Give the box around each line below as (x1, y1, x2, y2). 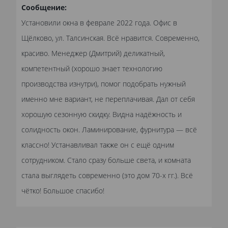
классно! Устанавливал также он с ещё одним (21, 139, 174, 150)
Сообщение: (21, 2, 67, 12)
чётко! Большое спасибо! (21, 185, 104, 195)
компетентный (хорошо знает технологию (21, 63, 162, 73)
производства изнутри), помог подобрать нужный (21, 78, 186, 89)
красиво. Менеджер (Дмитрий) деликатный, (21, 48, 165, 58)
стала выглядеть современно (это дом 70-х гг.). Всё (21, 170, 193, 180)
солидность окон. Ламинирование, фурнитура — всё (21, 124, 197, 134)
